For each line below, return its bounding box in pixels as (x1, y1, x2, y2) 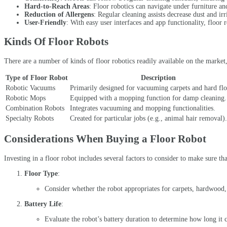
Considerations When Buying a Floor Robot (4, 133, 206, 145)
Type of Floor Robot (6, 73, 68, 82)
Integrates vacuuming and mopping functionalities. (70, 104, 215, 112)
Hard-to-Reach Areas (24, 2, 89, 10)
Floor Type (24, 169, 58, 177)
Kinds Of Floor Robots (4, 35, 108, 48)
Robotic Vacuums (6, 84, 55, 92)
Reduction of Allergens (24, 10, 94, 18)
